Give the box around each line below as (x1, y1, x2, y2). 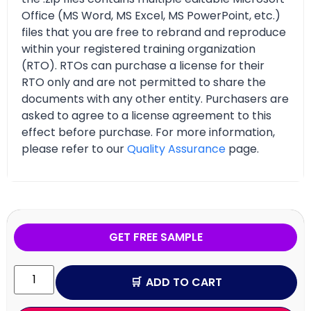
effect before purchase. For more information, (22, 124, 275, 140)
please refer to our (22, 140, 127, 157)
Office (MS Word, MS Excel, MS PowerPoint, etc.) (22, 7, 280, 24)
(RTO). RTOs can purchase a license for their (22, 57, 264, 74)
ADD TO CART (146, 274, 222, 291)
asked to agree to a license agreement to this (22, 107, 271, 124)
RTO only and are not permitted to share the (22, 74, 266, 90)
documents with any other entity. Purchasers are (22, 90, 289, 107)
